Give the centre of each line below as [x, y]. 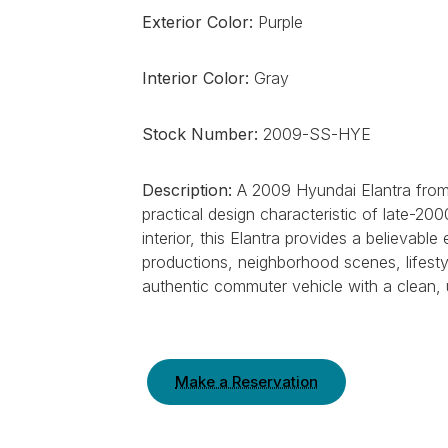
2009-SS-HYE [314, 134]
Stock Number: [200, 134]
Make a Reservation [246, 381]
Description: [187, 190]
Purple [278, 22]
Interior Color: [195, 78]
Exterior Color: [197, 22]
